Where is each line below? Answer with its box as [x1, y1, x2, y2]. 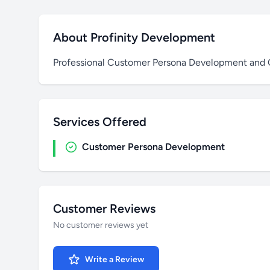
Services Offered [53, 115, 146, 129]
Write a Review [85, 254, 144, 265]
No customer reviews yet [53, 220, 148, 230]
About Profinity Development [53, 30, 215, 45]
